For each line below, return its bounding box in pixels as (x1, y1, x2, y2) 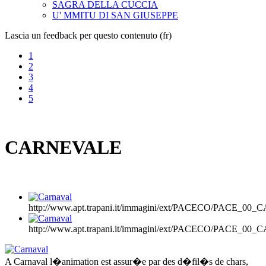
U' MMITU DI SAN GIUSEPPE (52, 9, 178, 20)
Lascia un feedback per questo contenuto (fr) (5, 30, 172, 40)
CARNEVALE (5, 137, 122, 159)
